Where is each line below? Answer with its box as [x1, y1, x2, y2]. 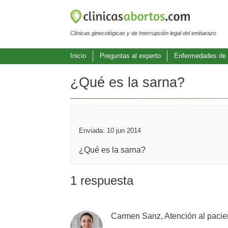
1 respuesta [70, 174, 133, 188]
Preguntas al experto [99, 52, 161, 60]
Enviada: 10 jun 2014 [79, 127, 141, 135]
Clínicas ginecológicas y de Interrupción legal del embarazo [70, 30, 216, 36]
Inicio [70, 52, 86, 60]
